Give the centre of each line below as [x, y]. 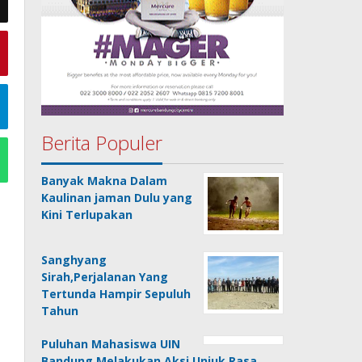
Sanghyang [74, 260]
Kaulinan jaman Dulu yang [117, 198]
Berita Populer [102, 143]
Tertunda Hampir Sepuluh [116, 294]
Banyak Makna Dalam [105, 181]
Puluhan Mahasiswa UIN [111, 344]
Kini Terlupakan [87, 215]
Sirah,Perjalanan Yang [105, 277]
